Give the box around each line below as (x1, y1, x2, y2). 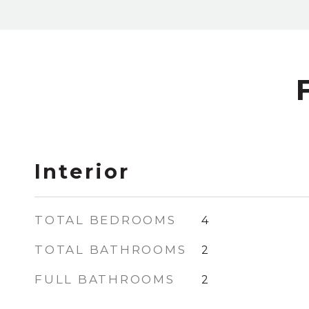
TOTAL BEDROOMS (34, 213, 177, 227)
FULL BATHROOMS (34, 272, 175, 286)
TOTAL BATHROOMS (34, 243, 187, 257)
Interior (34, 159, 130, 183)
